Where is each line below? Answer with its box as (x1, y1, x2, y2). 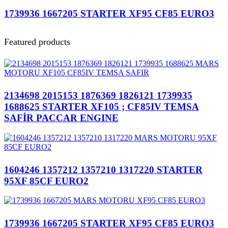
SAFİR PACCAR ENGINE (4, 112, 119, 124)
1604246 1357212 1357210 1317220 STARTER (4, 164, 203, 175)
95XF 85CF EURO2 (4, 175, 89, 186)
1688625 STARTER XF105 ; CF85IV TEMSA (4, 101, 199, 112)
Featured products (4, 37, 70, 47)
